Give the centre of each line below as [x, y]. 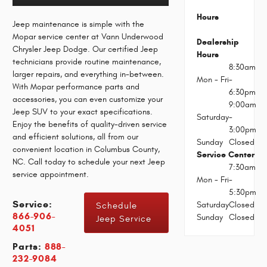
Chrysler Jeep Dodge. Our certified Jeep [86, 49]
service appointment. [51, 174]
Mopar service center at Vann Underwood [88, 36]
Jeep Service [124, 219]
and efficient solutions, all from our [76, 136]
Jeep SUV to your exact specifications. [83, 111]
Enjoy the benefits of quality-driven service [90, 124]
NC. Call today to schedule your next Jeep [89, 162]
